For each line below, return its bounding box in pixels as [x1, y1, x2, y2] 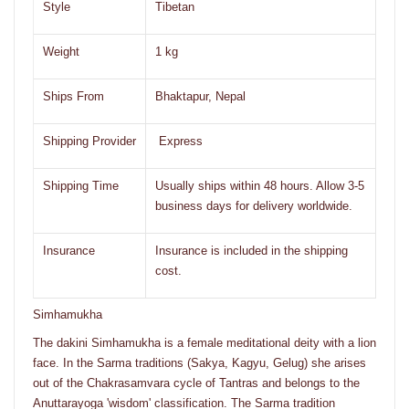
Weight [43, 44, 79, 58]
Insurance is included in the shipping [155, 243, 348, 257]
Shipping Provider [43, 133, 136, 148]
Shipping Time [43, 178, 119, 193]
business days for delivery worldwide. [155, 198, 352, 213]
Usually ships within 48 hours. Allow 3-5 [155, 178, 364, 193]
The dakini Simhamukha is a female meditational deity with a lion [33, 335, 376, 350]
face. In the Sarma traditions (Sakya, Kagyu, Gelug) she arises [33, 355, 366, 370]
